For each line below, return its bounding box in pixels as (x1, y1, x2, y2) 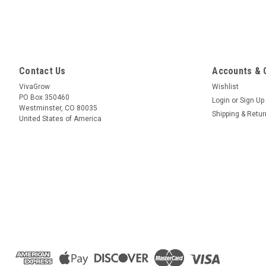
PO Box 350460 (19, 93, 69, 102)
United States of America (19, 114, 102, 123)
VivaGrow (19, 82, 50, 91)
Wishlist (212, 82, 239, 91)
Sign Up (240, 96, 265, 104)
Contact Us (19, 65, 66, 77)
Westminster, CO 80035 (19, 103, 97, 112)
